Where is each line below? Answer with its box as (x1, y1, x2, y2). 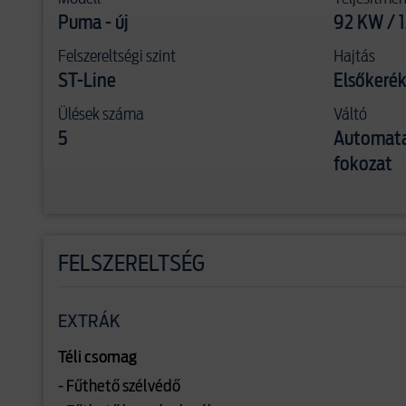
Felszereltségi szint (58, 43, 176, 68)
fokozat (333, 156, 392, 174)
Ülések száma (58, 101, 144, 126)
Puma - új (58, 14, 129, 33)
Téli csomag (58, 350, 137, 366)
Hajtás (333, 43, 375, 68)
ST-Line (58, 72, 116, 91)
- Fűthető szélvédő (58, 379, 180, 395)
